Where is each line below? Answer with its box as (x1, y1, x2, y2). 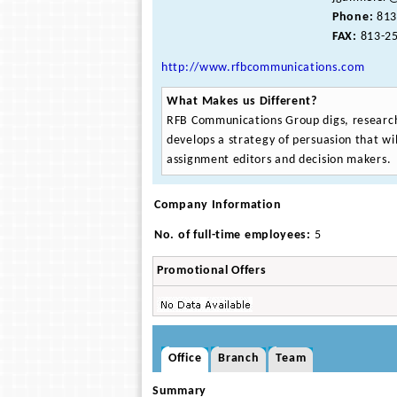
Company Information (154, 198, 282, 212)
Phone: (332, 11, 374, 24)
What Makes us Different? (167, 95, 317, 108)
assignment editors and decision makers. (167, 153, 392, 167)
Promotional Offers (157, 264, 267, 277)
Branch (218, 352, 260, 365)
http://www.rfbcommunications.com (161, 61, 365, 74)
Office (168, 352, 202, 365)
